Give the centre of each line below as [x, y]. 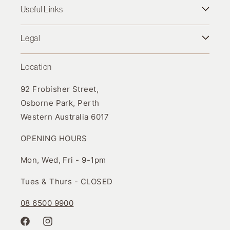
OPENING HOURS [54, 138]
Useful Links [42, 9]
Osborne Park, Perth [60, 103]
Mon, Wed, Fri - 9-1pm [63, 160]
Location [36, 67]
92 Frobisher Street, [60, 89]
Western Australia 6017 [65, 117]
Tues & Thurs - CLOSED [67, 181]
